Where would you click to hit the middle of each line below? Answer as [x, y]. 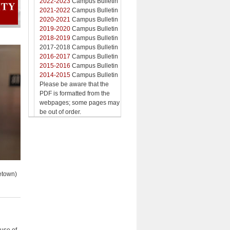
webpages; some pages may [80, 102]
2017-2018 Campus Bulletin [79, 47]
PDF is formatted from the [75, 93]
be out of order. [60, 112]
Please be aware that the [74, 84]
